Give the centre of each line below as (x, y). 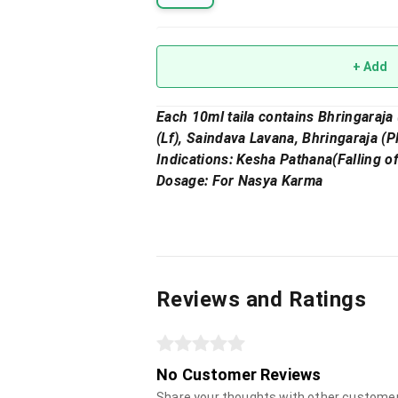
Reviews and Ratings (262, 300)
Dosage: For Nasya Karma (240, 181)
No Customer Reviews (239, 375)
